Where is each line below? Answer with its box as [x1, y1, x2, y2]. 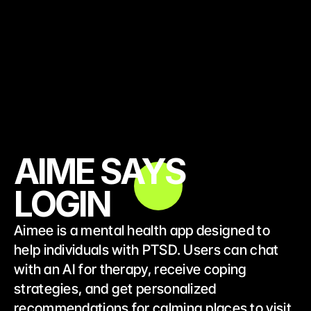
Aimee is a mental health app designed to [14, 222, 270, 239]
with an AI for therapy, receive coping [14, 261, 247, 278]
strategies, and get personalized [14, 280, 217, 297]
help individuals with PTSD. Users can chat [14, 242, 279, 258]
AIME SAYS [14, 151, 185, 192]
